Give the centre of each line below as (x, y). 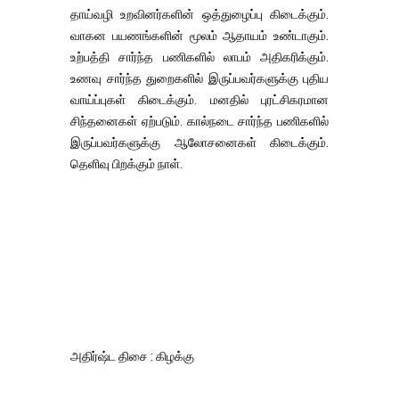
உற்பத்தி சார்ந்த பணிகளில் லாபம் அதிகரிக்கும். (199, 57)
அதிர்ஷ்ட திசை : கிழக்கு (132, 356)
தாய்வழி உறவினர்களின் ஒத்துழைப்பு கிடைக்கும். (199, 14)
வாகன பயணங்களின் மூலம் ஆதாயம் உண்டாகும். (199, 36)
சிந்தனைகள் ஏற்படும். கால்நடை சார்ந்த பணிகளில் (199, 121)
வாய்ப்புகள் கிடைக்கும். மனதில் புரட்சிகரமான (199, 100)
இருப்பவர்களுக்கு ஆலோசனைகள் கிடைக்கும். (199, 142)
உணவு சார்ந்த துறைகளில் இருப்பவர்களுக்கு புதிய (199, 78)
